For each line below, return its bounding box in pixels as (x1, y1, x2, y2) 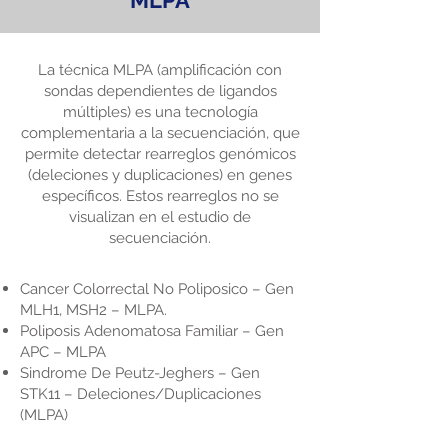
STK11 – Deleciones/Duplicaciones (20, 385, 261, 403)
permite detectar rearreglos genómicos (24, 145, 296, 163)
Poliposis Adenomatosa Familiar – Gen (20, 322, 284, 340)
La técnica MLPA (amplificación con (38, 61, 282, 79)
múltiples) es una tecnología (62, 103, 258, 121)
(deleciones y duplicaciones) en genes (28, 166, 292, 184)
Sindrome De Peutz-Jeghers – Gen (20, 364, 260, 382)
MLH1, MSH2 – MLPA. (20, 301, 167, 319)
